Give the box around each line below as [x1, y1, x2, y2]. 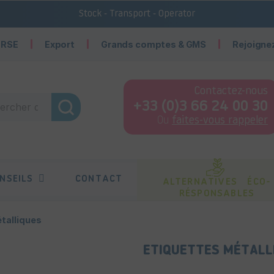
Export [44, 39, 75, 50]
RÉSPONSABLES [179, 189, 255, 199]
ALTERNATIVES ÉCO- [162, 177, 272, 187]
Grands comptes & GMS [101, 39, 207, 50]
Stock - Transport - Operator [79, 9, 195, 19]
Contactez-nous [194, 86, 268, 97]
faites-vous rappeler [172, 115, 268, 127]
